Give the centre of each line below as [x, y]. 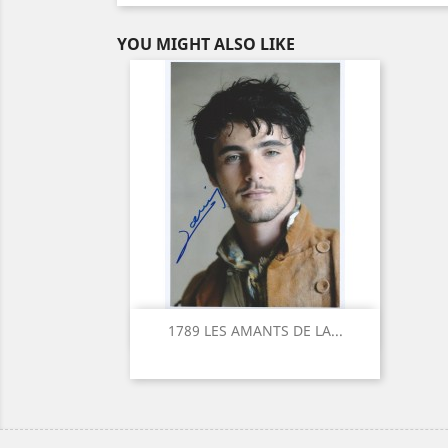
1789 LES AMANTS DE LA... [255, 330]
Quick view [267, 328]
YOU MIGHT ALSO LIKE [206, 43]
